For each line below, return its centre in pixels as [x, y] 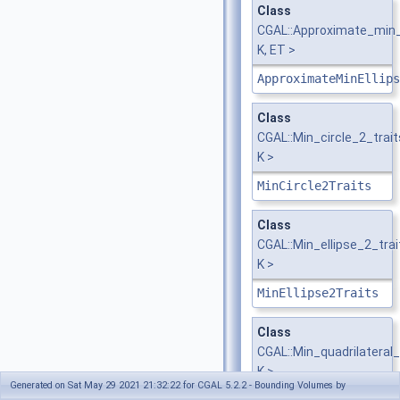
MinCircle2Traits [314, 186]
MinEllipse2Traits [318, 293]
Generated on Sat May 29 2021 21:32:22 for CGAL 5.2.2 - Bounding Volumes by [178, 385]
